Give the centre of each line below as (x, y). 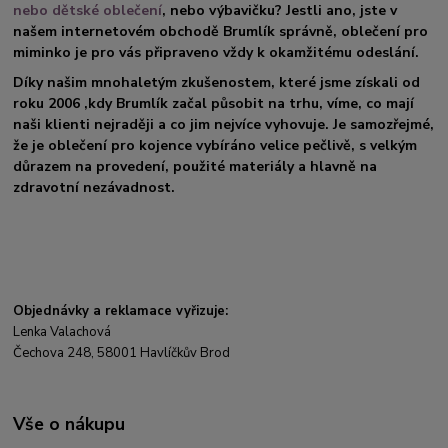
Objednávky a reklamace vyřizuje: (121, 311)
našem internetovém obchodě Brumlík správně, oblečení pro (221, 32)
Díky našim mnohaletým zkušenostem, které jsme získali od (217, 83)
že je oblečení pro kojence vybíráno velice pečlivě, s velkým (215, 146)
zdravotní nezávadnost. (94, 188)
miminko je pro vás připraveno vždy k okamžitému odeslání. (216, 53)
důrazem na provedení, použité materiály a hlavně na (195, 167)
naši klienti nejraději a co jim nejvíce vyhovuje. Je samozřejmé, (224, 125)
